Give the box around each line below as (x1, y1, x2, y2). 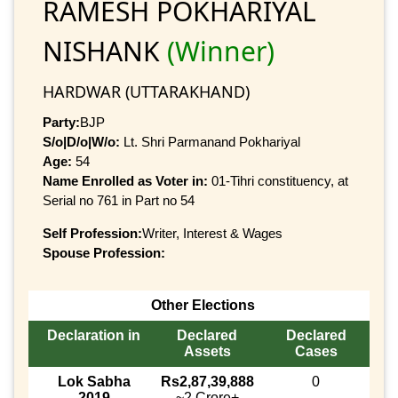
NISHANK (43, 32, 167, 69)
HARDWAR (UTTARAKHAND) (43, 80, 250, 102)
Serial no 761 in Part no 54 (43, 192, 195, 208)
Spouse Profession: (43, 244, 165, 260)
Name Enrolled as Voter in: (43, 172, 211, 188)
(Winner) (167, 32, 275, 69)
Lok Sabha (57, 374, 131, 390)
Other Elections (150, 298, 255, 314)
